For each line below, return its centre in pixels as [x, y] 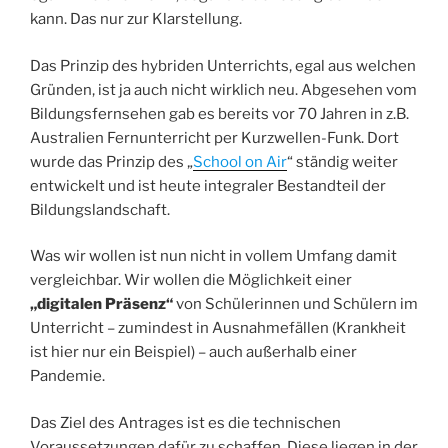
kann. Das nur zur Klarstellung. [136, 19]
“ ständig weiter [342, 161]
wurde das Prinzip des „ [111, 161]
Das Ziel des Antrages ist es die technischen [185, 422]
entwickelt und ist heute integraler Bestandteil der [208, 185]
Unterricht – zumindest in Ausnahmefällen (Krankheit [218, 328]
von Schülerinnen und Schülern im [295, 304]
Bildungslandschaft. [100, 209]
